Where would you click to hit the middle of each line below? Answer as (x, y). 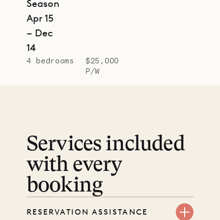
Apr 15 (40, 18)
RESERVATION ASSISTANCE (87, 212)
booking (65, 186)
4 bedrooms (50, 60)
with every (74, 166)
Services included (106, 145)
